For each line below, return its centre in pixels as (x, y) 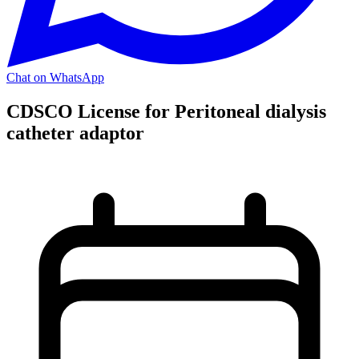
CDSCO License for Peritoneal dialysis (166, 111)
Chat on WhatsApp (55, 77)
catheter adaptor (75, 133)
